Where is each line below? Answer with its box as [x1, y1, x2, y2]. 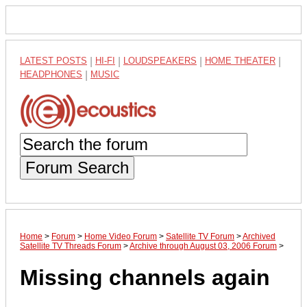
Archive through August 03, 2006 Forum [130, 241, 277, 251]
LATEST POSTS [20, 56, 87, 66]
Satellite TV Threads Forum [20, 241, 121, 251]
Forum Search [25, 158, 129, 177]
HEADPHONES [20, 69, 82, 79]
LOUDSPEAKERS [123, 56, 197, 66]
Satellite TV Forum [166, 231, 234, 241]
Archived [243, 231, 275, 241]
